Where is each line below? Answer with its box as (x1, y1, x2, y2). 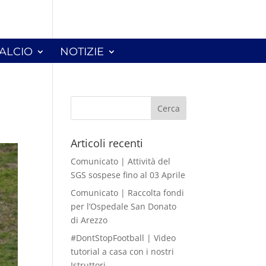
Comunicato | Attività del (71, 156, 171, 167)
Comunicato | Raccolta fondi (71, 187, 185, 198)
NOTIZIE (60, 45, 104, 58)
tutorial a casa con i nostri (71, 246, 175, 257)
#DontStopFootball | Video (71, 232, 176, 243)
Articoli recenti (71, 136, 144, 150)
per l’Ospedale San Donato (71, 201, 177, 212)
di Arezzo (71, 214, 108, 226)
